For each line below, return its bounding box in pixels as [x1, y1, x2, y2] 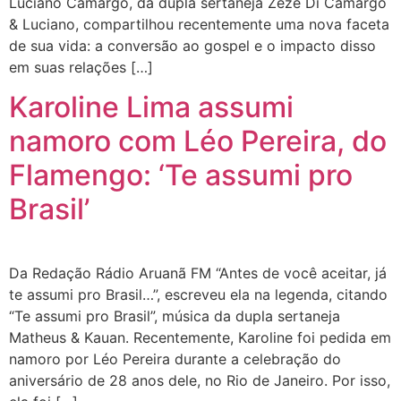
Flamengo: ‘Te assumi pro [9, 158, 353, 193]
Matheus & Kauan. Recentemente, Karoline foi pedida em [9, 328, 391, 347]
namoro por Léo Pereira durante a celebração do [9, 350, 341, 369]
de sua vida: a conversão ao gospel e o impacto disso [9, 37, 376, 55]
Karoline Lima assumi [9, 90, 294, 125]
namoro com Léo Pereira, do [9, 124, 387, 159]
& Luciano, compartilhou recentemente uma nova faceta [9, 15, 389, 33]
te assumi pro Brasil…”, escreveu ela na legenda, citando [9, 286, 388, 304]
